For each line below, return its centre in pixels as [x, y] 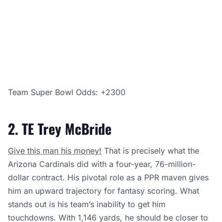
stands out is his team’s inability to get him [87, 204]
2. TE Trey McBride [60, 129]
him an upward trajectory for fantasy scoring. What [104, 191]
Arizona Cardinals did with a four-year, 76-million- [102, 164]
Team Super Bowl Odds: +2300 [67, 92]
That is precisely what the [150, 151]
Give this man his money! [55, 151]
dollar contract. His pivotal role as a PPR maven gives [108, 178]
